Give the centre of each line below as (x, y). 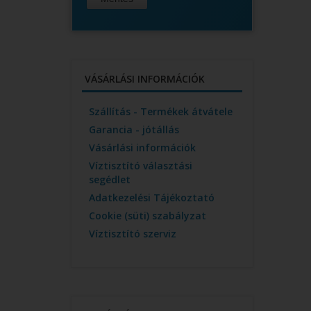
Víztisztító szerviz (133, 234)
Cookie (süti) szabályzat (148, 216)
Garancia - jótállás (134, 129)
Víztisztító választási (141, 166)
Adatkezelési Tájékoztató (152, 197)
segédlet (110, 179)
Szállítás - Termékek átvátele (161, 111)
